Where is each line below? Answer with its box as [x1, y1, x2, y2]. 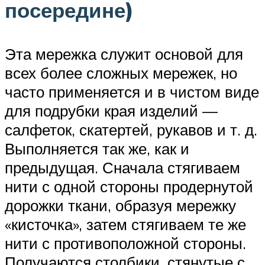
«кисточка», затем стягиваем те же [5, 214, 246, 234]
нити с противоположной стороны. [5, 233, 246, 253]
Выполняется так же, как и [5, 138, 189, 158]
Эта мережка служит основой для [5, 44, 243, 63]
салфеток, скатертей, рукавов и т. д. [5, 119, 257, 139]
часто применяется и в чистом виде [5, 82, 259, 101]
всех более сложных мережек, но [5, 63, 237, 82]
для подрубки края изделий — [5, 101, 218, 120]
